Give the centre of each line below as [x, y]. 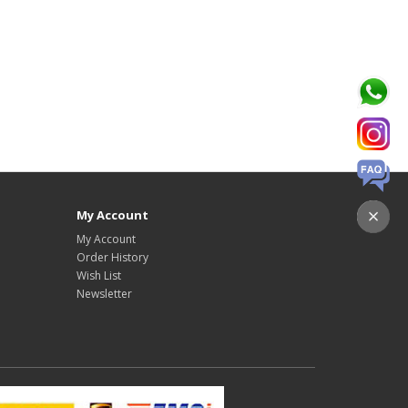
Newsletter [104, 294]
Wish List [98, 276]
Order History [112, 258]
